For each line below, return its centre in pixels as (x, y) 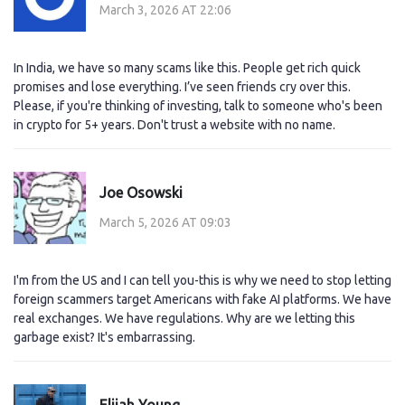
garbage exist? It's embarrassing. (104, 338)
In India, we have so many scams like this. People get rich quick (187, 68)
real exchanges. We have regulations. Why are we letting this (184, 319)
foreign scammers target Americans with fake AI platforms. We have (202, 300)
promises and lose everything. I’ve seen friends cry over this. (182, 87)
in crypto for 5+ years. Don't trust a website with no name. (174, 125)
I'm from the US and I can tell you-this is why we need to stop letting (202, 281)
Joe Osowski (141, 192)
